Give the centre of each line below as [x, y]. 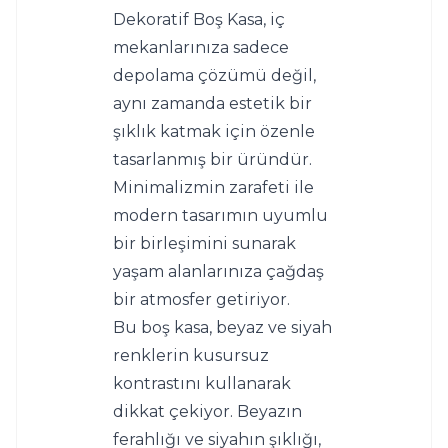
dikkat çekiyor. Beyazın [207, 412]
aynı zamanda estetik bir [212, 104]
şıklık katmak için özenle [214, 132]
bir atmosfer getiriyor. [201, 300]
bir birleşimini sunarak [204, 244]
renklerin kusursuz [191, 356]
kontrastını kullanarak [202, 384]
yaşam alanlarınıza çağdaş [218, 272]
